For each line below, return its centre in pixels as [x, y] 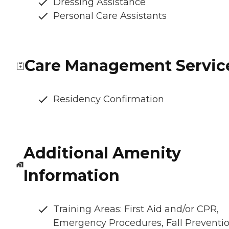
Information [71, 176]
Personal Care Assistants [110, 16]
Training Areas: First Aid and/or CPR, [136, 209]
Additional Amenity [102, 153]
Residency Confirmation [109, 99]
